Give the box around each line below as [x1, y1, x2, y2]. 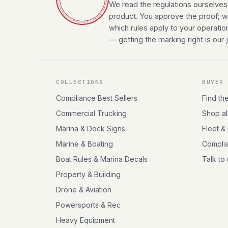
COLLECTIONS [56, 78, 104, 85]
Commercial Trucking [56, 109, 127, 118]
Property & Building [56, 170, 121, 179]
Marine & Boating [56, 139, 113, 148]
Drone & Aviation [56, 185, 111, 194]
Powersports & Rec [56, 201, 121, 209]
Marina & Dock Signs [56, 124, 125, 133]
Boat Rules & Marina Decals [56, 155, 148, 163]
